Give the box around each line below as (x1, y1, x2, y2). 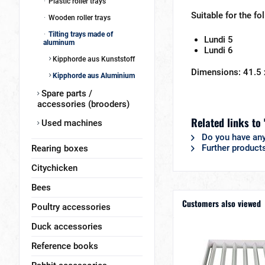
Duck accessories (31, 221, 102, 232)
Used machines (39, 118, 102, 128)
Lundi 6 (204, 45, 233, 56)
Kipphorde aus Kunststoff (51, 55, 135, 63)
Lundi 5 (204, 34, 233, 45)
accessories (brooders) (37, 99, 130, 109)
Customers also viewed (182, 197, 261, 209)
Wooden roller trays (47, 14, 111, 22)
